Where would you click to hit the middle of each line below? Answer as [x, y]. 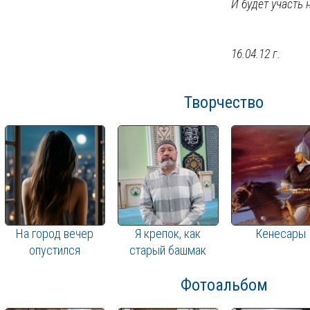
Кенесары [280, 234]
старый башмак [167, 250]
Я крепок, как [167, 234]
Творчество [224, 102]
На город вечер [54, 234]
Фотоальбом [224, 285]
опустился [54, 250]
